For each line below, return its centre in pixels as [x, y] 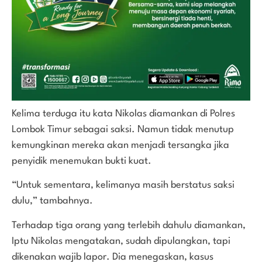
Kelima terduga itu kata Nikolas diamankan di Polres [123, 114]
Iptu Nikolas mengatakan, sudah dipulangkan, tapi [121, 241]
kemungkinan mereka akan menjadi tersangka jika [120, 146]
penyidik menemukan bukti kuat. [82, 161]
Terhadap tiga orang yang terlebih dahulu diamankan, [129, 225]
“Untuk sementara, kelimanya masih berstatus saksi [123, 185]
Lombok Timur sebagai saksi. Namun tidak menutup [123, 130]
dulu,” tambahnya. [52, 201]
